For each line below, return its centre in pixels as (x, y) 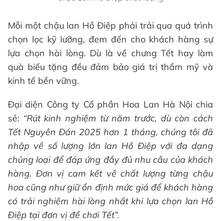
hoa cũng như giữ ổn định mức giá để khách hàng (110, 187)
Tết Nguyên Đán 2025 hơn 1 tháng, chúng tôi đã (110, 132)
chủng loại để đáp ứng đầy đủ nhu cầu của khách (110, 159)
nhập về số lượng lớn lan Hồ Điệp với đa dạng (110, 146)
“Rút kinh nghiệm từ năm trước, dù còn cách (118, 118)
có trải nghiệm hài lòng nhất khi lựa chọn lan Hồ (110, 201)
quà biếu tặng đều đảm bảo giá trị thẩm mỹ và (110, 67)
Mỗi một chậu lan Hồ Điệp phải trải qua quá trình (110, 25)
